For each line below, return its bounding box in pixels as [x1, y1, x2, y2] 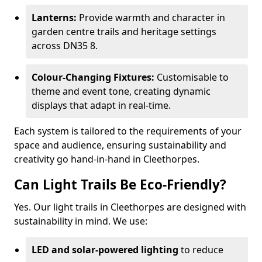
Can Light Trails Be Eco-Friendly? [14, 175, 226, 194]
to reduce [178, 243, 223, 256]
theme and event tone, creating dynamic [32, 85, 211, 98]
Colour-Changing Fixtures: [32, 71, 154, 84]
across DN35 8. [32, 39, 98, 52]
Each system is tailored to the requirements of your [14, 125, 242, 137]
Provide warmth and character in [77, 11, 225, 24]
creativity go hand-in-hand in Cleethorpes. [14, 153, 199, 166]
